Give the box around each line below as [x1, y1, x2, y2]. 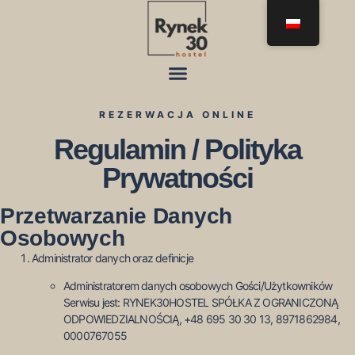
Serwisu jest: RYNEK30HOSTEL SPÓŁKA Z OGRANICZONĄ [63, 296, 338, 310]
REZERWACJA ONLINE [99, 108, 256, 120]
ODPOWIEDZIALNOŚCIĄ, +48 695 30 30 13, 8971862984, [63, 312, 340, 326]
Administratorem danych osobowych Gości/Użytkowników [63, 279, 333, 293]
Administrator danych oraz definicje [32, 251, 194, 265]
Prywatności [102, 161, 253, 194]
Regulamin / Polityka [54, 132, 301, 166]
